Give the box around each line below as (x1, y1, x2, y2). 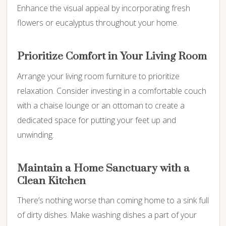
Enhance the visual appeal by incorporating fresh (17, 3, 190, 14)
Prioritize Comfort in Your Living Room (17, 50, 207, 64)
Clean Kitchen (17, 174, 86, 188)
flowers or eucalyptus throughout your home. (17, 17, 179, 29)
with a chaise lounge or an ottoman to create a (17, 99, 185, 111)
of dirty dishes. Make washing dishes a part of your (17, 209, 197, 220)
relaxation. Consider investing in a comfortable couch (17, 85, 206, 96)
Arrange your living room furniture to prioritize (17, 70, 180, 82)
